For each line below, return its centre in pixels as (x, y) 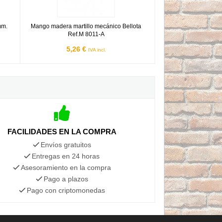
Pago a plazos (66, 179)
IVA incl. (97, 50)
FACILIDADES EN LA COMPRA (62, 131)
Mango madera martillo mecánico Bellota (86, 26)
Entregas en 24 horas (66, 156)
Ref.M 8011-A (86, 34)
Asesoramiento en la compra (66, 167)
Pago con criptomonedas (66, 190)
